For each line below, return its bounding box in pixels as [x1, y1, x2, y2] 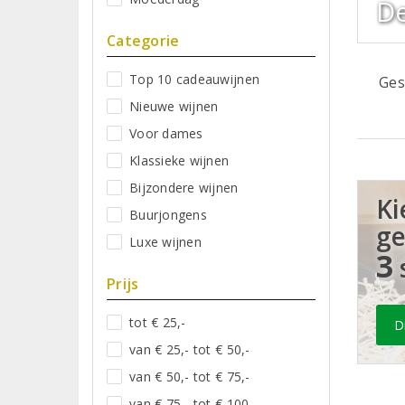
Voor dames [129, 124, 203, 142]
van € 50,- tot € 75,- [129, 367, 250, 385]
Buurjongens [129, 205, 207, 223]
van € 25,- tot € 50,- [129, 340, 250, 358]
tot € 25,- [129, 313, 186, 331]
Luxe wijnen [129, 232, 202, 250]
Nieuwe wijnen [129, 97, 219, 115]
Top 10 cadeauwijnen [129, 70, 260, 88]
